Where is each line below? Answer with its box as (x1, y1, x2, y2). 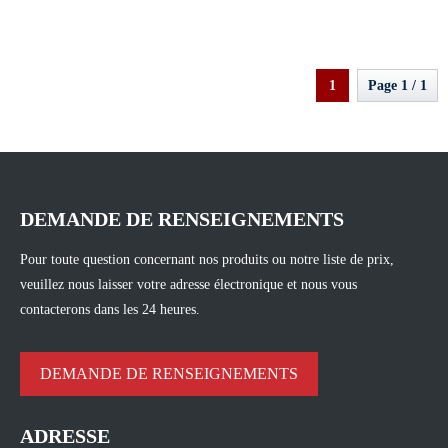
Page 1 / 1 (368, 78, 427, 94)
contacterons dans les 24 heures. (20, 302, 200, 318)
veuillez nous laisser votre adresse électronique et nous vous (20, 277, 357, 293)
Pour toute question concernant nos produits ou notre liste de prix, (20, 252, 394, 268)
